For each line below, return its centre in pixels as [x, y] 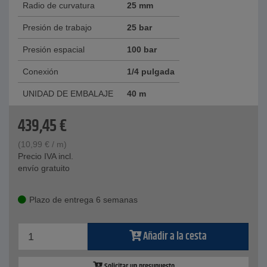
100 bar [142, 50]
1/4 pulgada [151, 72]
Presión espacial [54, 50]
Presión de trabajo [57, 28]
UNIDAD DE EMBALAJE [68, 94]
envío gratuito [44, 168]
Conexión [41, 72]
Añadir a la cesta [175, 237]
